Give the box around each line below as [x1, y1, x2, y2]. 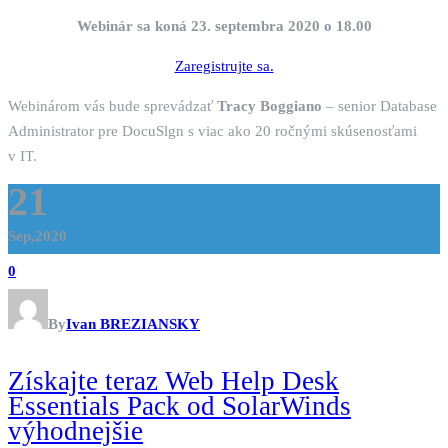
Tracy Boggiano [217, 98, 322, 115]
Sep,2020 [8, 228, 67, 245]
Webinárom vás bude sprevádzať [8, 98, 217, 115]
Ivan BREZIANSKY [66, 316, 200, 333]
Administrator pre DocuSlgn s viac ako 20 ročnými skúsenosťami [8, 123, 417, 140]
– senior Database [322, 98, 437, 115]
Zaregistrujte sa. [174, 58, 274, 75]
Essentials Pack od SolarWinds [8, 391, 351, 422]
